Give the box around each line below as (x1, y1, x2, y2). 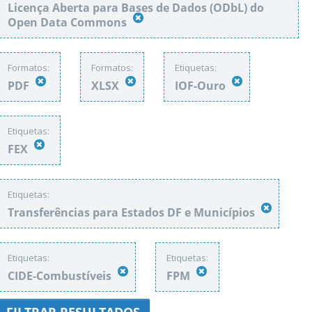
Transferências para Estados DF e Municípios (8, 205, 258, 220)
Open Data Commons (8, 15, 130, 30)
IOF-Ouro (175, 78, 228, 93)
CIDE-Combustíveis (8, 268, 114, 283)
